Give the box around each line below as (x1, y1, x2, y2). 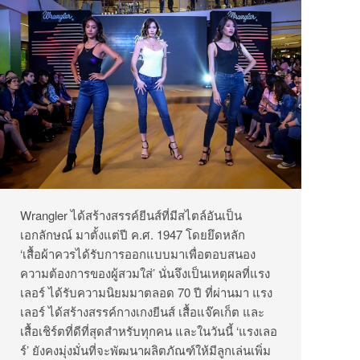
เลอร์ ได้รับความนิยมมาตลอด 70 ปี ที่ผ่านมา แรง (20, 284, 272, 301)
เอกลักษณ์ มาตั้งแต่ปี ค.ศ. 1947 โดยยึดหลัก (20, 226, 245, 243)
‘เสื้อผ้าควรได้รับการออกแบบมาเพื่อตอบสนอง (20, 245, 256, 263)
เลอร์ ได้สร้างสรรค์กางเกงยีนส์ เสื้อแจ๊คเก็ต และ (20, 303, 264, 321)
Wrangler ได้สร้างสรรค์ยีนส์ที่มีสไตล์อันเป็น (20, 207, 242, 224)
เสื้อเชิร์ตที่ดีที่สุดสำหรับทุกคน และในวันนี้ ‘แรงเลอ (20, 322, 277, 340)
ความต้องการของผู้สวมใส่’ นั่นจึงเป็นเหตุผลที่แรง (20, 264, 270, 282)
